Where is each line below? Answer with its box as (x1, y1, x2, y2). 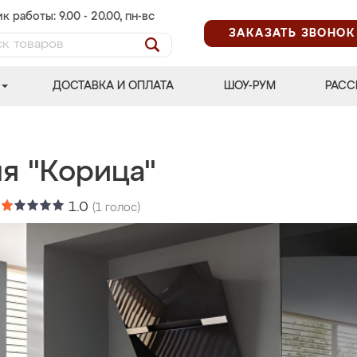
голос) (102, 202, 140, 214)
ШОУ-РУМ (223, 80, 276, 92)
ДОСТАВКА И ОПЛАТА (53, 80, 175, 92)
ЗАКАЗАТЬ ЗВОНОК (229, 27, 355, 39)
